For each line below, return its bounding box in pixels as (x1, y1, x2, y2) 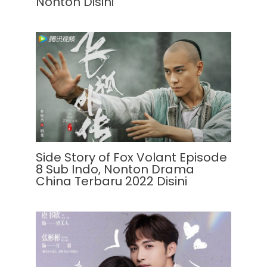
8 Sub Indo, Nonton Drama (36, 161, 194, 178)
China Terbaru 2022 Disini (36, 173, 187, 190)
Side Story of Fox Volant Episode (36, 149, 227, 166)
